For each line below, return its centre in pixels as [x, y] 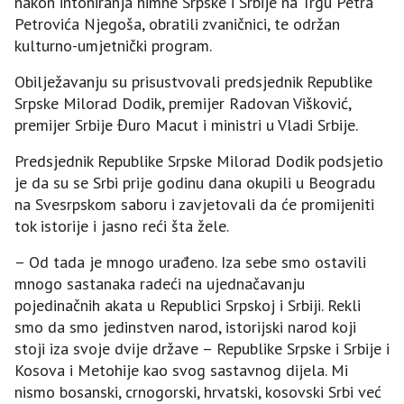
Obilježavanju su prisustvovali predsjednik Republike [193, 81]
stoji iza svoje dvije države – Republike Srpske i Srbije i [202, 348]
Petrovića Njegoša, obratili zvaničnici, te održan [177, 23]
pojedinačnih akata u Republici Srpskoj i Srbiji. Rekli [188, 305]
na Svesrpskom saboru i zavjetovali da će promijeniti [194, 204]
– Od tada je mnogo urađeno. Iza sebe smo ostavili [190, 262]
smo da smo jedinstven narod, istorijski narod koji [185, 326]
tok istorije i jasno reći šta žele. [122, 225]
